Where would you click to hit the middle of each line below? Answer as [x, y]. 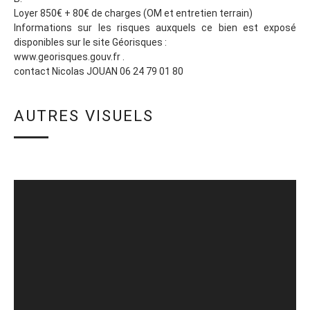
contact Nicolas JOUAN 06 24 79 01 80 [99, 71]
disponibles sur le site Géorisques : [90, 42]
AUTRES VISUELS [84, 116]
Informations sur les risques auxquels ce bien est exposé [155, 28]
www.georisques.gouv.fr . [69, 57]
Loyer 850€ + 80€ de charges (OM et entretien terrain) [133, 13]
